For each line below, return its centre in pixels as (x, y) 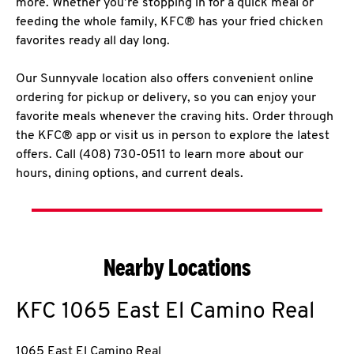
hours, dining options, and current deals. (130, 174)
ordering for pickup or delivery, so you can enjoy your (166, 98)
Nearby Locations (177, 267)
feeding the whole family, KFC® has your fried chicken (169, 22)
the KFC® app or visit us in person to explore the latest (173, 136)
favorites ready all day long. (93, 41)
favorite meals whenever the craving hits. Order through (175, 117)
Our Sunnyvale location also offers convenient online (165, 79)
